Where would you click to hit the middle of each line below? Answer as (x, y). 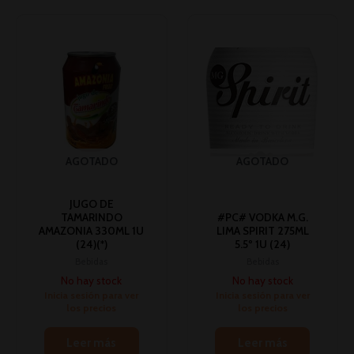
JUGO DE (91, 203)
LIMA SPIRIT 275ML (262, 230)
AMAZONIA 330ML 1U (92, 230)
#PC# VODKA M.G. (262, 217)
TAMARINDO (91, 217)
